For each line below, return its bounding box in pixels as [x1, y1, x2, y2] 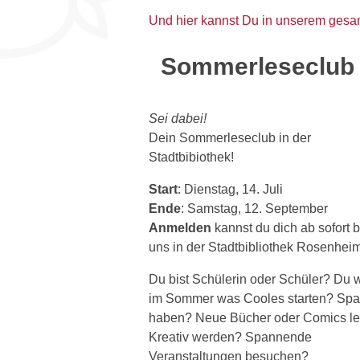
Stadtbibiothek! [149, 149, 234, 164]
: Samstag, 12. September [181, 201, 328, 215]
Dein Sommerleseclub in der [149, 130, 311, 145]
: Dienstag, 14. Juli [178, 182, 283, 196]
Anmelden [149, 220, 215, 235]
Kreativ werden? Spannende [149, 329, 312, 344]
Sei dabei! [149, 111, 207, 125]
